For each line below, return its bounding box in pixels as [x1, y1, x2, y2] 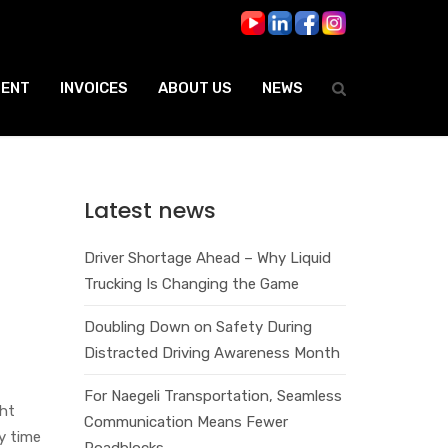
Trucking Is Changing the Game [83, 274, 299, 293]
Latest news [83, 194, 216, 226]
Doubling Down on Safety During [83, 317, 312, 336]
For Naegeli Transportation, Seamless [83, 386, 342, 405]
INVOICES [60, 79, 128, 98]
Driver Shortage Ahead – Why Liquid [83, 248, 331, 267]
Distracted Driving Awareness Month [83, 343, 340, 362]
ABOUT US [158, 79, 232, 98]
